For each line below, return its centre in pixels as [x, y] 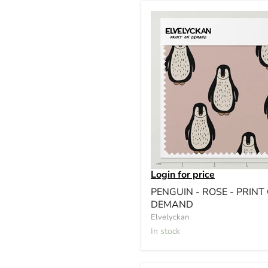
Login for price [183, 174]
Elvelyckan [170, 217]
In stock [167, 231]
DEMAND [172, 204]
